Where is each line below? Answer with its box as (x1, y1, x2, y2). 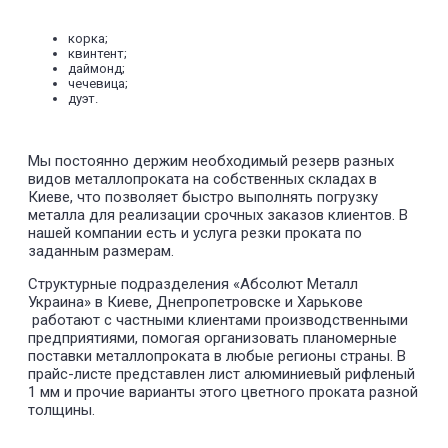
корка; (68, 31, 108, 47)
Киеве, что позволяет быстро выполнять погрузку (28, 188, 378, 207)
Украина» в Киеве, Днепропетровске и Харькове (28, 293, 363, 312)
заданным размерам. (28, 242, 174, 261)
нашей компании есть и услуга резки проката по (28, 224, 362, 243)
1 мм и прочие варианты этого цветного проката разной (28, 383, 418, 402)
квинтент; (68, 46, 127, 62)
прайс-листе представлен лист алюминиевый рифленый (28, 365, 415, 384)
